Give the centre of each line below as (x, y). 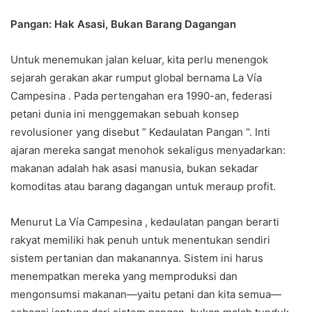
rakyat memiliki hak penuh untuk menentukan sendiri (140, 240)
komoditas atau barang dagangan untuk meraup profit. (143, 187)
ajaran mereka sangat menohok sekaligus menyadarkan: (148, 150)
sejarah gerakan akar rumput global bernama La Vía (136, 78)
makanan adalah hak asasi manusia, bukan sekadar (134, 169)
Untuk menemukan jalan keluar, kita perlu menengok (139, 60)
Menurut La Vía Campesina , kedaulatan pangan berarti (145, 222)
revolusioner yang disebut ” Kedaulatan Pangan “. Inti (140, 132)
